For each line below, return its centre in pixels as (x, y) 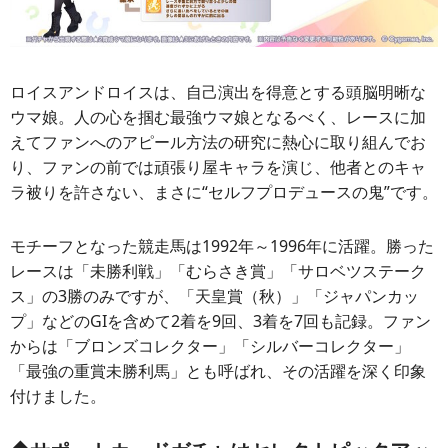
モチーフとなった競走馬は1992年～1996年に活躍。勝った (222, 245)
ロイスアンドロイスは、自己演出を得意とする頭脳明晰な (218, 92)
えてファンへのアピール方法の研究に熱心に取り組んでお (218, 142)
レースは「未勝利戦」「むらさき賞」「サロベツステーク (218, 270)
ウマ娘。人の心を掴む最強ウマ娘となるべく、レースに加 (218, 117)
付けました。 (58, 395)
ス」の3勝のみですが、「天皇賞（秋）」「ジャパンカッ (214, 295)
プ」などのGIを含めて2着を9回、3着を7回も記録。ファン (220, 320)
